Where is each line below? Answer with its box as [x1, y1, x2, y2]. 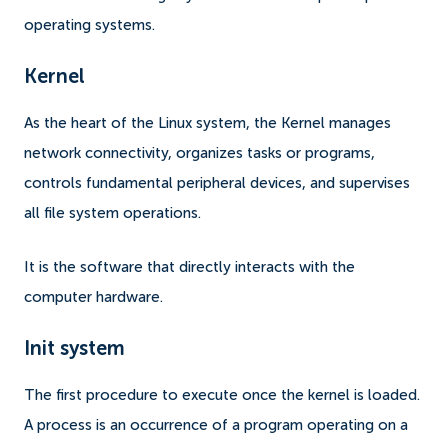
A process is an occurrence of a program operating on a [24, 417, 408, 433]
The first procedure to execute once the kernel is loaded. [24, 387, 420, 403]
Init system [24, 339, 125, 360]
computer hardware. [24, 289, 163, 305]
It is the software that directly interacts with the [24, 259, 355, 275]
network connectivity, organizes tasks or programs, [24, 145, 375, 161]
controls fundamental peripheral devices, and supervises [24, 175, 410, 191]
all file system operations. [24, 205, 205, 221]
